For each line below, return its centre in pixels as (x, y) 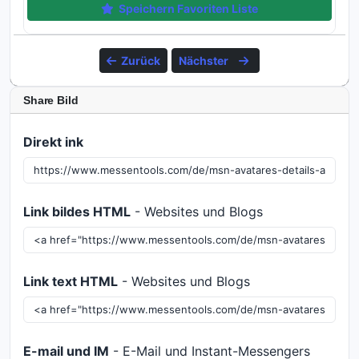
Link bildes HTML (77, 212)
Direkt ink (53, 142)
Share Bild (51, 100)
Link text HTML (71, 281)
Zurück (140, 61)
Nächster (204, 61)
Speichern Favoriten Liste (188, 8)
